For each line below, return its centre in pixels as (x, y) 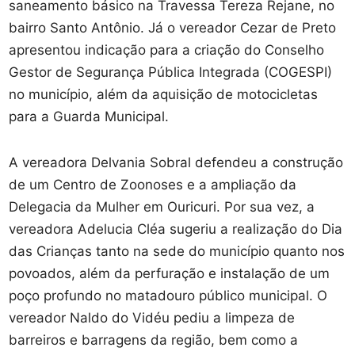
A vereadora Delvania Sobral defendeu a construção (176, 162)
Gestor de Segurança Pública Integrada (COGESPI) (171, 72)
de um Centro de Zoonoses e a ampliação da (153, 184)
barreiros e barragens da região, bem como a (154, 340)
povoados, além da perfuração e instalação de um (170, 273)
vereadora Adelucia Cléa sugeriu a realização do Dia (176, 229)
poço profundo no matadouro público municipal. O (168, 295)
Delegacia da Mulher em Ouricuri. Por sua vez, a (162, 206)
